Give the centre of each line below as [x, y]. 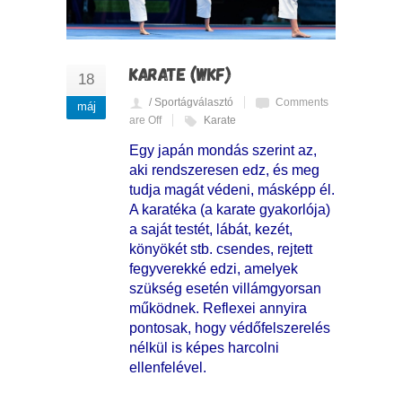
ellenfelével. [168, 367]
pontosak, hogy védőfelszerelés [230, 328]
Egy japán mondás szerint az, [223, 150]
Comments [302, 102]
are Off [145, 120]
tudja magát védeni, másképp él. [232, 189]
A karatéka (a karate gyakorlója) [230, 209]
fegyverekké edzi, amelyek [214, 268]
